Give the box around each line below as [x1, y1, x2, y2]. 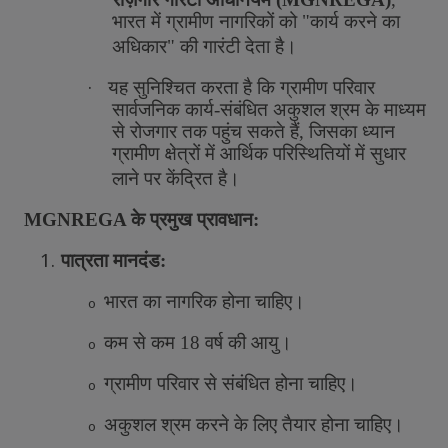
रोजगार [130, 121, 177, 142]
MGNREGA [24, 209, 131, 230]
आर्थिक [220, 143, 268, 164]
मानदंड [113, 250, 160, 271]
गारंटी [203, 36, 240, 57]
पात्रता [61, 250, 108, 271]
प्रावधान [197, 209, 253, 230]
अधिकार [112, 36, 167, 57]
